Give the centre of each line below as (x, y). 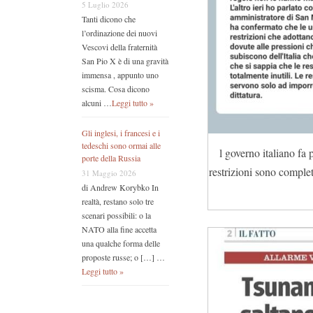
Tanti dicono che (109, 19)
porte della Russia (111, 158)
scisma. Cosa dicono (116, 89)
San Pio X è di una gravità (125, 61)
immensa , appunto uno (120, 75)
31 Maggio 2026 (109, 173)
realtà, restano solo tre (118, 202)
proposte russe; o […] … (123, 257)
